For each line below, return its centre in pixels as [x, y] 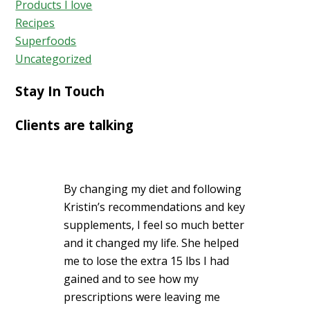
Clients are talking [75, 125]
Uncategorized [54, 59]
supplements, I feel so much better [154, 225]
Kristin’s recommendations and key [155, 207]
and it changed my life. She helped [152, 243]
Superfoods [46, 41]
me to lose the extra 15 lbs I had [147, 261]
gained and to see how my [131, 279]
